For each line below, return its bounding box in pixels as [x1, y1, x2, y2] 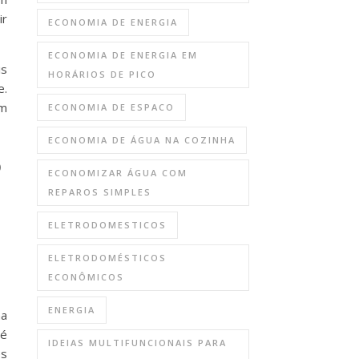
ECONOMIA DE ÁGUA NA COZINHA [48, 134, 236, 146]
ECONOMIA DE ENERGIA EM [48, 49, 198, 61]
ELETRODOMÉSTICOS [48, 252, 167, 264]
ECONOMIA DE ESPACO [48, 101, 175, 113]
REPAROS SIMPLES [48, 186, 151, 198]
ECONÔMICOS [48, 271, 124, 283]
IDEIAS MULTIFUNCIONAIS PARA [48, 337, 227, 349]
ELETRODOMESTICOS [48, 219, 167, 231]
